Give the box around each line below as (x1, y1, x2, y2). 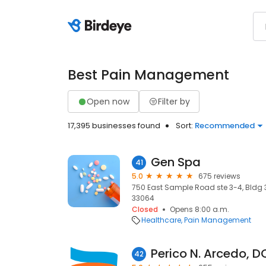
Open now (87, 95, 129, 107)
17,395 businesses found (68, 120, 160, 131)
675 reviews (198, 171, 240, 181)
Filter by (158, 95, 190, 107)
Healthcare (141, 215, 181, 225)
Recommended (195, 120, 255, 131)
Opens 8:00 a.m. (170, 204, 229, 214)
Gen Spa (151, 154, 201, 170)
